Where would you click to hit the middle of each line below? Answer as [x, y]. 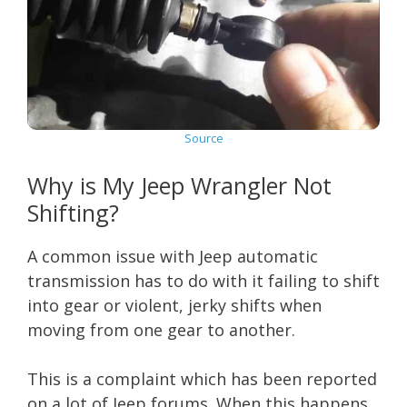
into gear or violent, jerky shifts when [174, 305]
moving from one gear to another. [161, 329]
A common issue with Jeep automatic [173, 256]
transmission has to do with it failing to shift [203, 280]
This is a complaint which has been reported [202, 378]
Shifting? [73, 212]
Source [203, 138]
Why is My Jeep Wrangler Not [179, 185]
